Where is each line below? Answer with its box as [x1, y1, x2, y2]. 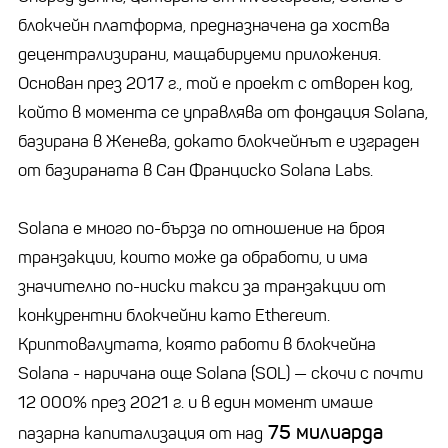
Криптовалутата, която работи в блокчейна [18, 333, 376, 355]
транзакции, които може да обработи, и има [18, 246, 368, 268]
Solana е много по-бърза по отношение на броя [18, 217, 385, 239]
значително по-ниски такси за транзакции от [18, 275, 386, 297]
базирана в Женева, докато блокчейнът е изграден [18, 130, 419, 152]
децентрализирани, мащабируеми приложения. [18, 43, 381, 65]
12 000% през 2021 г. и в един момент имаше [18, 391, 373, 413]
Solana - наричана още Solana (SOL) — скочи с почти [18, 362, 423, 384]
